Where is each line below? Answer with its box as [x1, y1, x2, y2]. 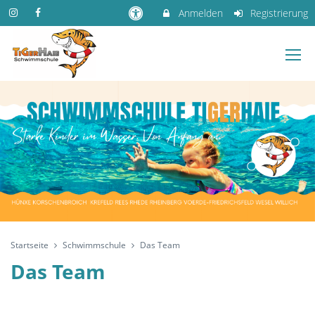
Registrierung [247, 6, 308, 20]
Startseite [11, 239, 49, 251]
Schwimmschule [63, 239, 126, 251]
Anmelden [175, 6, 223, 20]
